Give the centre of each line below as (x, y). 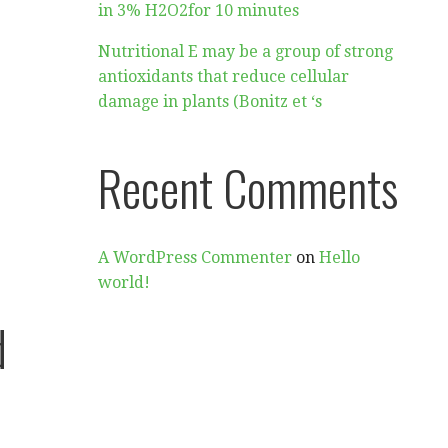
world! (124, 282)
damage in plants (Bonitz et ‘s (210, 101)
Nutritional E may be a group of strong (246, 51)
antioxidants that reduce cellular (224, 76)
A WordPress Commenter (195, 257)
